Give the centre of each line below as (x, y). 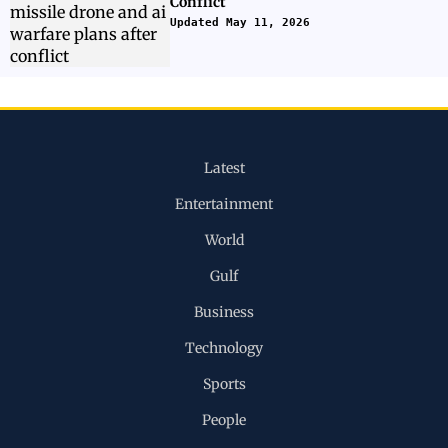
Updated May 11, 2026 (240, 22)
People (224, 420)
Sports (224, 384)
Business (224, 312)
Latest (224, 168)
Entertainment (224, 204)
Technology (224, 348)
